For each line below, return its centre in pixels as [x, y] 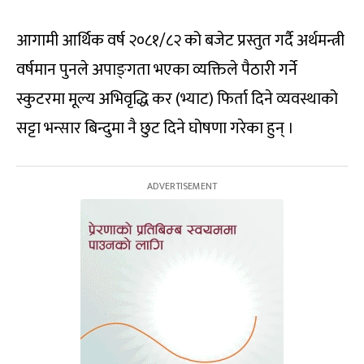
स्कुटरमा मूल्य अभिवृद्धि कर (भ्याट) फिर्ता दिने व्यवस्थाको [177, 100]
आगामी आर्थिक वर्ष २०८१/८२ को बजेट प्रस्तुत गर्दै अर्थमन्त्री [180, 41]
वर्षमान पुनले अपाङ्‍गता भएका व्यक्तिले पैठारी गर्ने [157, 70]
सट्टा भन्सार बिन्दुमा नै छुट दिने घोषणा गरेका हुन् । [155, 129]
